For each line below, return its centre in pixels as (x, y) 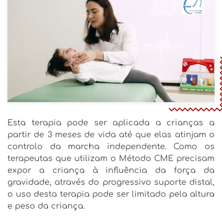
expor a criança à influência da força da (111, 171)
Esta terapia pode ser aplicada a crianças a (111, 123)
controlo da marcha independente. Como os (111, 147)
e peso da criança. (46, 206)
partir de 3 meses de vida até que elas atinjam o (111, 135)
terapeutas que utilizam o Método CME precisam (111, 159)
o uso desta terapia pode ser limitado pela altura (111, 194)
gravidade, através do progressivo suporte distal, (111, 183)
